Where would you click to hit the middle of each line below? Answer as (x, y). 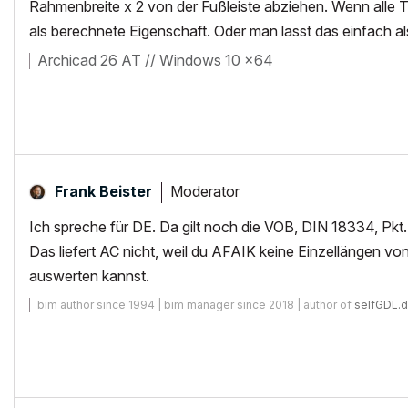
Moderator (205, 191)
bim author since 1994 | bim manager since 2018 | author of (196, 305)
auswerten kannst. (89, 276)
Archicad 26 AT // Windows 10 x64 (155, 60)
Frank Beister (103, 191)
